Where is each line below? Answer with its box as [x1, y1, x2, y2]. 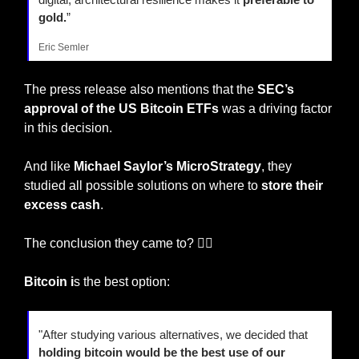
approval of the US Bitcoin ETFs [24, 102, 219, 116]
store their [261, 179, 323, 193]
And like [24, 159, 74, 174]
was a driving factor [219, 102, 332, 116]
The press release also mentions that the [24, 83, 254, 97]
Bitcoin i [24, 275, 74, 289]
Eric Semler [38, 42, 89, 54]
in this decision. [24, 121, 112, 135]
